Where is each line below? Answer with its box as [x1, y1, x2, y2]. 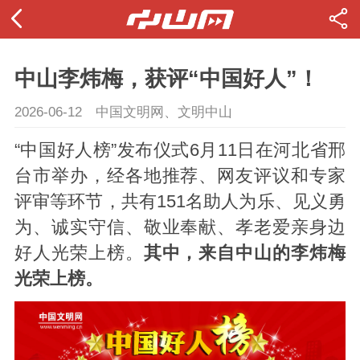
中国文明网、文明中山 [95, 104, 232, 120]
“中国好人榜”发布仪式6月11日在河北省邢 [14, 141, 346, 161]
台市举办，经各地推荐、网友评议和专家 [14, 166, 346, 186]
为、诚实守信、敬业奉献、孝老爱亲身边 [14, 218, 346, 238]
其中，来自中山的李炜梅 [143, 243, 346, 264]
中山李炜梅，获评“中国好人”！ [14, 66, 319, 92]
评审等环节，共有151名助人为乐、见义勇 [14, 192, 346, 212]
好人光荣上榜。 [14, 243, 144, 264]
